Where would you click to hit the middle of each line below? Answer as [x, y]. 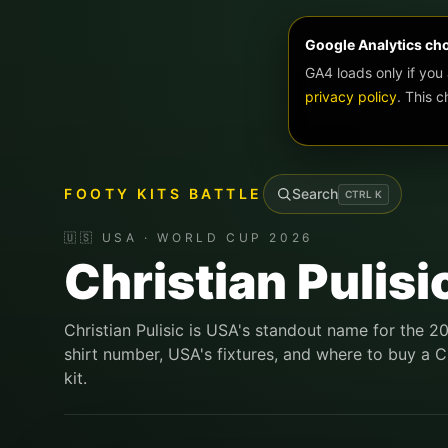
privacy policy [351, 96]
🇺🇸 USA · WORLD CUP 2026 [188, 237]
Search [314, 193]
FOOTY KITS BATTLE [163, 193]
